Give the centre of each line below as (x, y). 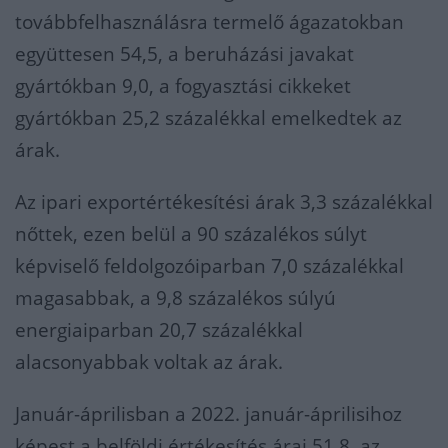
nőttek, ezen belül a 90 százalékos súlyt (191, 234)
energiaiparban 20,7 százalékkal (159, 330)
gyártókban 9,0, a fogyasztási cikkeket (183, 86)
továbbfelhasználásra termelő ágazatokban (209, 22)
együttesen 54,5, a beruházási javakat (184, 54)
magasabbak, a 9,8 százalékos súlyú (175, 298)
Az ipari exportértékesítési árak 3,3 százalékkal (224, 202)
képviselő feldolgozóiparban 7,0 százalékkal (209, 266)
